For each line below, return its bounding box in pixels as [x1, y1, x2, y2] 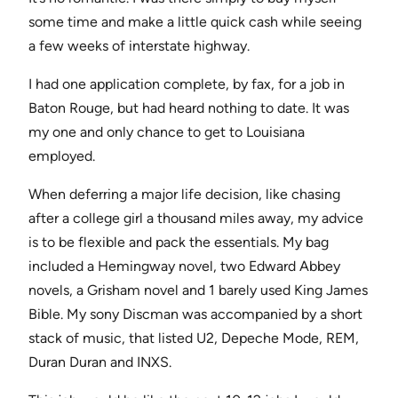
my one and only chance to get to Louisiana [28, 123, 305, 141]
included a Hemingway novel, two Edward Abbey [28, 258, 340, 275]
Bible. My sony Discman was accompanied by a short [28, 306, 362, 323]
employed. [28, 147, 95, 165]
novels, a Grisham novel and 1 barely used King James [28, 282, 368, 299]
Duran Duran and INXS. [28, 354, 171, 371]
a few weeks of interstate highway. [28, 37, 250, 55]
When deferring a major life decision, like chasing [28, 186, 340, 203]
